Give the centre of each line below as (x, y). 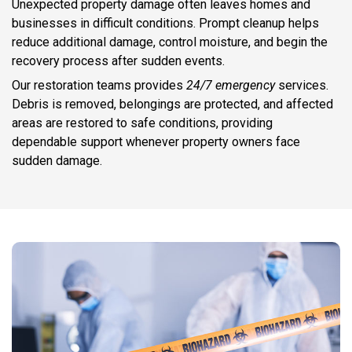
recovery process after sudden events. (118, 61)
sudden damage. (57, 161)
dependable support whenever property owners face (156, 142)
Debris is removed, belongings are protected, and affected (172, 104)
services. (302, 86)
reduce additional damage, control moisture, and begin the (170, 42)
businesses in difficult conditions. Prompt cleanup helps (165, 24)
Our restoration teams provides (99, 86)
